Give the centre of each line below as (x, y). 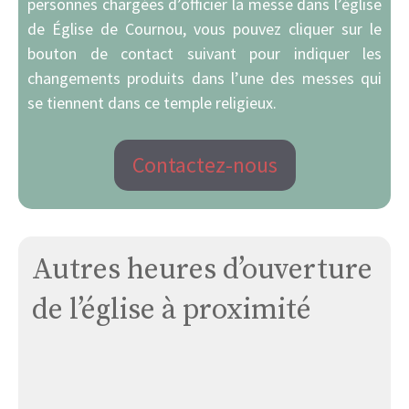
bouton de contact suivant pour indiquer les (204, 54)
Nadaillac (233, 390)
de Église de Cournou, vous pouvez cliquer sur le (204, 29)
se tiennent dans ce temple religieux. (152, 103)
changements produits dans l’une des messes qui (204, 79)
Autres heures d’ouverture (202, 271)
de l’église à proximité (172, 311)
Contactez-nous (204, 165)
